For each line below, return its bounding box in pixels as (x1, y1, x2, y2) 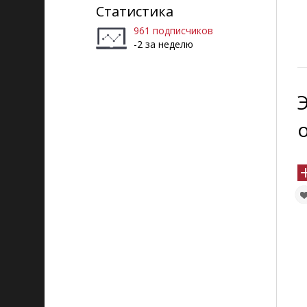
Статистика (96, 2, 173, 21)
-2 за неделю (134, 38, 193, 51)
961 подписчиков (134, 24, 213, 37)
